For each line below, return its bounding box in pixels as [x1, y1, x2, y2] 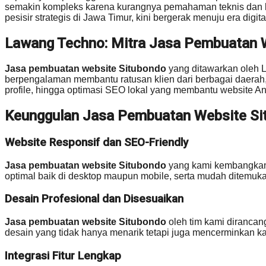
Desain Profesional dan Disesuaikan [5, 192, 183, 206]
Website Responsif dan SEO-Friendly [5, 135, 188, 149]
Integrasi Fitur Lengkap [5, 249, 121, 262]
